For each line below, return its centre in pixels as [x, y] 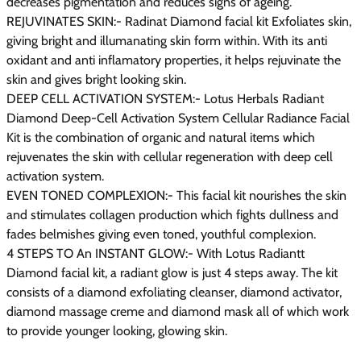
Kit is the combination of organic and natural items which [161, 137]
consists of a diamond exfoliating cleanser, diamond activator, [174, 292]
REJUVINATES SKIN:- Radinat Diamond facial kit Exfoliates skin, [179, 21]
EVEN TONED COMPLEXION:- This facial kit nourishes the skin [176, 195]
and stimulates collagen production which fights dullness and [172, 214]
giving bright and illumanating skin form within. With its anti [167, 40]
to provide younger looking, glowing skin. [117, 330]
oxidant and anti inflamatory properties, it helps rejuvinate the [174, 60]
